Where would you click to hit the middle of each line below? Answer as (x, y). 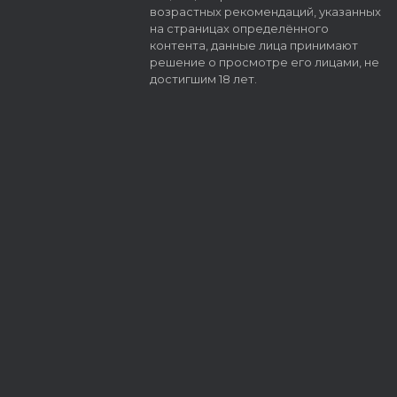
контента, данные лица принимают (253, 46)
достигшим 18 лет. (203, 79)
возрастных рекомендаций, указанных (265, 12)
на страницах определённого (239, 29)
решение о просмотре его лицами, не (264, 62)
